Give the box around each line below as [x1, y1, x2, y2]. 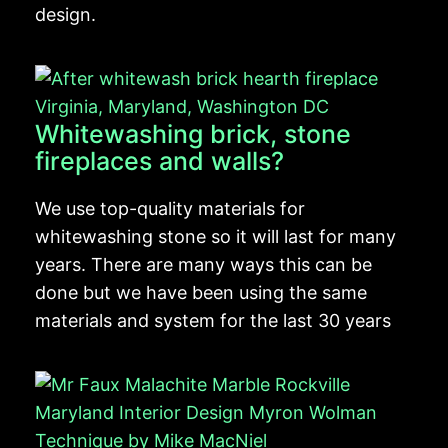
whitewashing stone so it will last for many [35, 225, 396, 247]
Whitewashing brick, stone [35, 118, 351, 149]
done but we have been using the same [35, 281, 367, 303]
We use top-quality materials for [35, 197, 305, 219]
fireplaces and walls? [35, 145, 284, 176]
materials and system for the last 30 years [35, 309, 391, 331]
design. [35, 3, 96, 25]
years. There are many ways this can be [35, 253, 372, 275]
